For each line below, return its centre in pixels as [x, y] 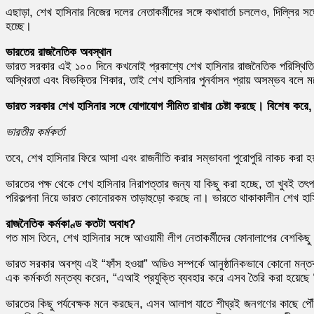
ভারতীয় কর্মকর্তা [35, 132]
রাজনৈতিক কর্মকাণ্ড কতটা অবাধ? [70, 224]
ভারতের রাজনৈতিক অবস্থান [59, 52]
